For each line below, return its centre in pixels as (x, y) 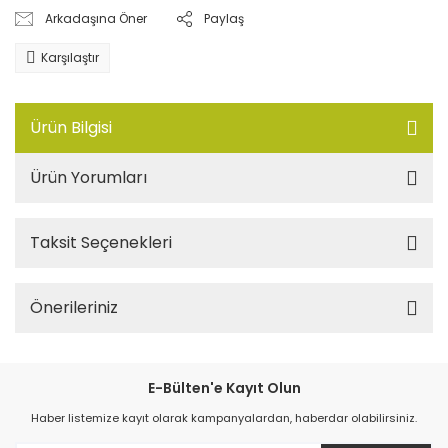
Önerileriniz (74, 307)
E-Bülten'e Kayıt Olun (224, 387)
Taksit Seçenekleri (101, 242)
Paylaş (224, 18)
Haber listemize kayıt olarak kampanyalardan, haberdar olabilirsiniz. (224, 417)
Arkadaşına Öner (96, 18)
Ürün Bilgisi (71, 127)
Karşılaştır (70, 57)
